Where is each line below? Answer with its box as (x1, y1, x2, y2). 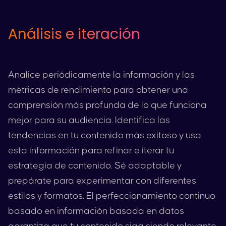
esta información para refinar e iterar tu (8, 146, 174, 155)
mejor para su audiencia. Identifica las (8, 116, 170, 125)
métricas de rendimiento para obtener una (8, 85, 188, 95)
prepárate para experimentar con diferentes (8, 176, 196, 186)
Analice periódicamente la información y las (8, 70, 195, 80)
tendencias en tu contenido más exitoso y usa (8, 131, 201, 140)
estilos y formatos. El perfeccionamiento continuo (8, 191, 215, 201)
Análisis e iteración (8, 24, 140, 44)
